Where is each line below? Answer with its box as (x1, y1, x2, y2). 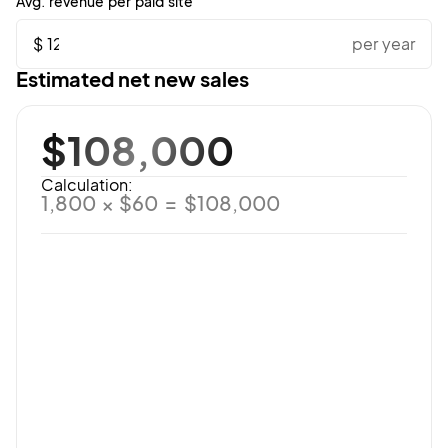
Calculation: (41, 173, 133, 195)
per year (352, 32, 415, 54)
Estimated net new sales (16, 65, 249, 91)
